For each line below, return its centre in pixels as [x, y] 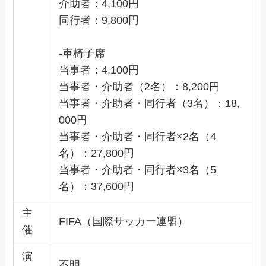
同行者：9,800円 [99, 20]
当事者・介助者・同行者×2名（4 [137, 136]
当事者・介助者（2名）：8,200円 [139, 86]
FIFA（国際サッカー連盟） [123, 221]
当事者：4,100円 [99, 70]
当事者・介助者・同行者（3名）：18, [149, 103]
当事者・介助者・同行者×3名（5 [137, 170]
